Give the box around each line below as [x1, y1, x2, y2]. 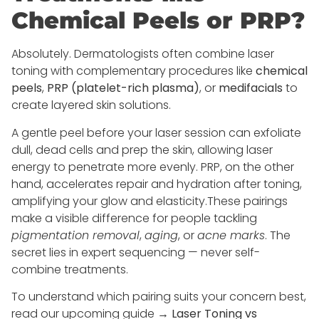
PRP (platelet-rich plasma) [47, 80, 199, 97]
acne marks [197, 226, 265, 244]
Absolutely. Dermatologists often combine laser [11, 46, 274, 63]
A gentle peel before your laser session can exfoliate [11, 124, 301, 141]
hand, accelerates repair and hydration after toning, [11, 175, 302, 192]
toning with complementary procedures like [11, 63, 256, 80]
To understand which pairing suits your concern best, [11, 288, 306, 305]
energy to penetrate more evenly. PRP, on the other [11, 158, 294, 175]
